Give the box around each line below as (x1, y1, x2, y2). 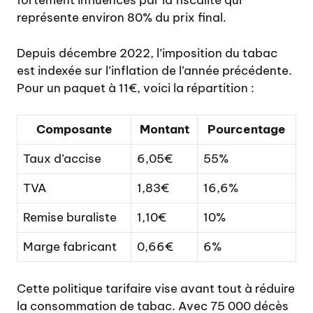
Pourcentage (208, 122, 286, 138)
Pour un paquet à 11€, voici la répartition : (17, 80, 254, 96)
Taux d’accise (23, 151, 101, 167)
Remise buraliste (23, 210, 117, 226)
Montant (139, 122, 189, 138)
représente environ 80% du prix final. (17, 10, 226, 26)
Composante (36, 122, 112, 138)
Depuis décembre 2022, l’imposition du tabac (17, 45, 277, 61)
